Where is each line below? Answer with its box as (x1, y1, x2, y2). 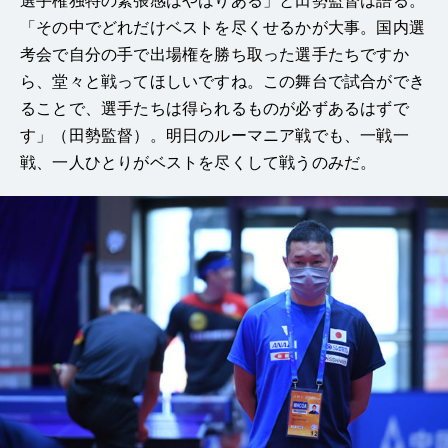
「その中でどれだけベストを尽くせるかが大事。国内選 (20, 18, 425, 36)
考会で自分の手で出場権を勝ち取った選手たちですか (20, 45, 409, 63)
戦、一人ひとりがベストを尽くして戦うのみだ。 (20, 153, 377, 171)
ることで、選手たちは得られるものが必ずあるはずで (20, 99, 409, 117)
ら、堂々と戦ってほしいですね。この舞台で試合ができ (20, 72, 425, 90)
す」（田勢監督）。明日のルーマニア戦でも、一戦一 (20, 126, 409, 144)
